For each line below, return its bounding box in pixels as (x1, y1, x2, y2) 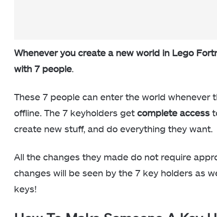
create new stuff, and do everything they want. (14, 123, 215, 135)
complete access (137, 107, 210, 119)
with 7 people (14, 63, 72, 75)
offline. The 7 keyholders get (14, 107, 137, 119)
